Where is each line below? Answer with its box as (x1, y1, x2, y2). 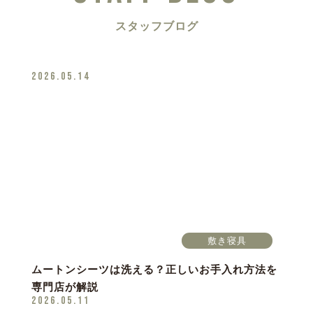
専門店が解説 (31, 281, 99, 293)
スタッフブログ (115, 20, 198, 33)
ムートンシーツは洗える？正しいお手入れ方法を (31, 263, 277, 276)
